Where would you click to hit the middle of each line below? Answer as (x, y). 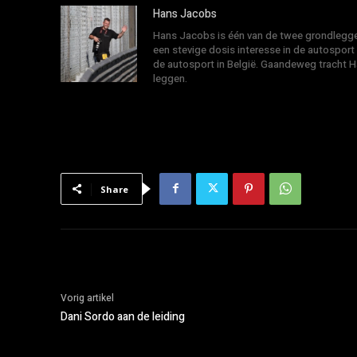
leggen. (170, 78)
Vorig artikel (87, 298)
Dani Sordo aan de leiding (123, 316)
